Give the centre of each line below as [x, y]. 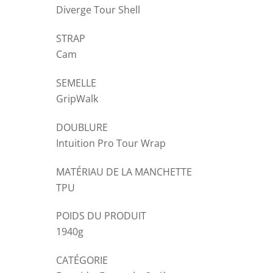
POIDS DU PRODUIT [101, 216]
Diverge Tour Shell [98, 10]
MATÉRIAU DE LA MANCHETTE [124, 172]
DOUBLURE [82, 127]
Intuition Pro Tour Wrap [111, 143]
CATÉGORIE [82, 261]
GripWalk [77, 99]
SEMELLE [76, 83]
